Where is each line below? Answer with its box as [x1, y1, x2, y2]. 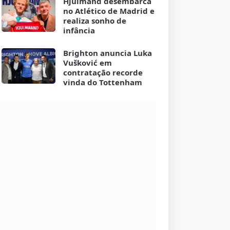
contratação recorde [63, 67, 143, 78]
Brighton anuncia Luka [63, 48, 152, 59]
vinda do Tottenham [63, 77, 142, 88]
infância [63, 25, 95, 36]
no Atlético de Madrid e [63, 6, 155, 16]
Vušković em [63, 57, 112, 68]
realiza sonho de [63, 15, 126, 26]
